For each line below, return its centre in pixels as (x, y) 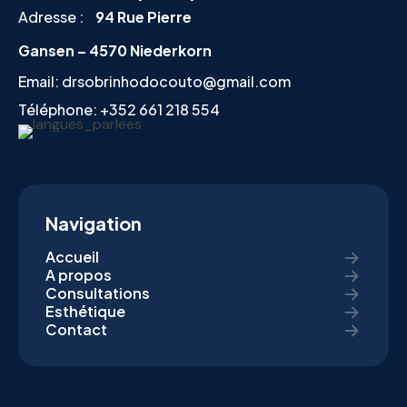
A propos (79, 275)
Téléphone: (59, 110)
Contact (76, 330)
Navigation (94, 223)
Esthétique (85, 312)
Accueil (72, 257)
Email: (40, 82)
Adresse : (52, 17)
